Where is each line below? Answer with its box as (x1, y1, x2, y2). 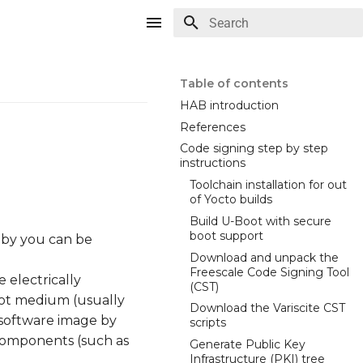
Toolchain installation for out (190, 177, 347, 192)
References (180, 119, 246, 135)
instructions (180, 156, 246, 171)
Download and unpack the (190, 250, 339, 265)
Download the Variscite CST (190, 301, 345, 316)
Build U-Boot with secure (190, 213, 331, 228)
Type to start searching (209, 45, 329, 58)
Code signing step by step (180, 141, 328, 156)
